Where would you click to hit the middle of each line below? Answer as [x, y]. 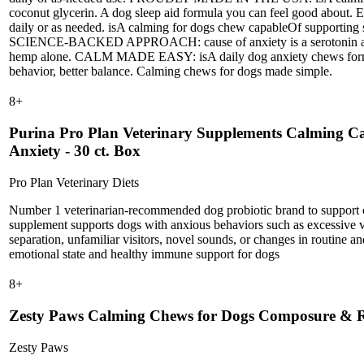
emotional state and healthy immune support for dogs [144, 253]
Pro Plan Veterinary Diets [74, 182]
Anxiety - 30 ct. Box [75, 151]
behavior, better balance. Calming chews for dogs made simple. [171, 71]
